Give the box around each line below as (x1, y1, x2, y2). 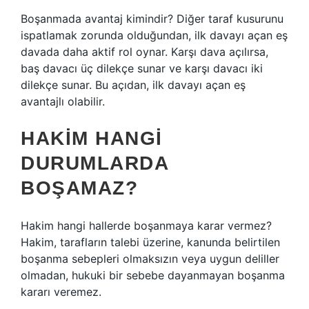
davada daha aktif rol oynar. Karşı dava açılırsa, (21, 45, 268, 59)
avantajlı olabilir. (21, 94, 105, 108)
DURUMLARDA (21, 152, 168, 174)
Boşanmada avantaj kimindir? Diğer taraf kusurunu (21, 12, 283, 26)
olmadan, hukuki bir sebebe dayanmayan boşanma (21, 268, 285, 282)
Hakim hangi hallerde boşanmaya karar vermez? (21, 219, 272, 232)
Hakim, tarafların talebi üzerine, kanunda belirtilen (21, 235, 280, 249)
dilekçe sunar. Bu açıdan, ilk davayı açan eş (21, 78, 246, 92)
